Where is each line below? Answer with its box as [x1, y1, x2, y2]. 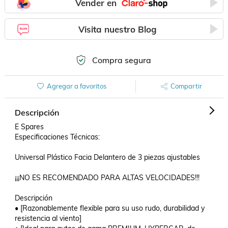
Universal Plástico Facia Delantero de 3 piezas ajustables [14, 153, 200, 162]
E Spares [14, 122, 44, 131]
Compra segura [92, 55, 151, 65]
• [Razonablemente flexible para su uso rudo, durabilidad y [14, 204, 205, 213]
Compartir [170, 82, 202, 90]
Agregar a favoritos [46, 82, 106, 90]
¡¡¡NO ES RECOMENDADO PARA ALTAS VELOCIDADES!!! [14, 173, 199, 182]
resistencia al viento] [14, 214, 81, 223]
